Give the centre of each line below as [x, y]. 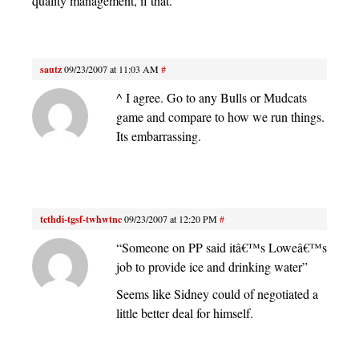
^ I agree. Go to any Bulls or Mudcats [212, 97]
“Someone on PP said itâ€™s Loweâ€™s [222, 247]
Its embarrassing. [159, 135]
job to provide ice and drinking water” [212, 266]
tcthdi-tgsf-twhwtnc [81, 219]
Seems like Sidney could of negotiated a [217, 293]
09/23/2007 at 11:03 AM [111, 69]
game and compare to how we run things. [220, 116]
